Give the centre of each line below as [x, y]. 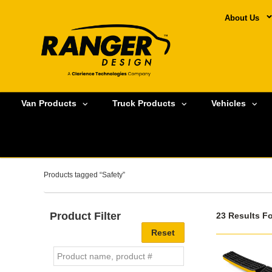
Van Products [49, 104]
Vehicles [229, 104]
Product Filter [85, 216]
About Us [242, 18]
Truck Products [144, 104]
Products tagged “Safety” [84, 175]
